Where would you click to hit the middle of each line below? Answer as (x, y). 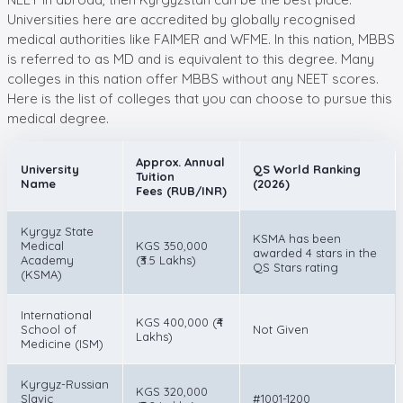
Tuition (155, 176)
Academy (47, 260)
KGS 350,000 (172, 245)
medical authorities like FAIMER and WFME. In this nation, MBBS (201, 39)
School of (49, 329)
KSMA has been (297, 238)
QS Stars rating (296, 267)
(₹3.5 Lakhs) (166, 260)
